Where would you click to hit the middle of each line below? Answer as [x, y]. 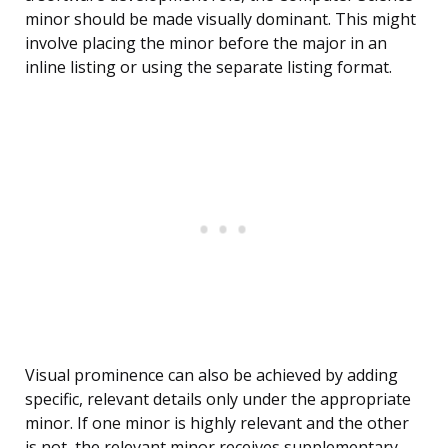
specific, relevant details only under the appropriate [218, 399]
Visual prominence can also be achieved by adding [211, 375]
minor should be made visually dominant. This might [220, 19]
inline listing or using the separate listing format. [208, 67]
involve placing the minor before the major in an [206, 43]
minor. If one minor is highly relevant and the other [217, 423]
